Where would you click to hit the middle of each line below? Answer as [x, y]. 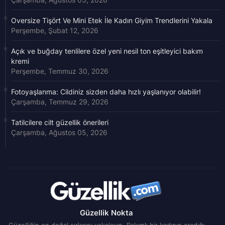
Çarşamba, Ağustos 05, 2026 [59, 132]
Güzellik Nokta [106, 212]
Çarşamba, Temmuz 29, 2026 [60, 101]
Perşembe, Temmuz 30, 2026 [60, 71]
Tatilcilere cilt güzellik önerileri [60, 122]
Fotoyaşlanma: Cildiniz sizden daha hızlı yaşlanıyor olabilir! [106, 91]
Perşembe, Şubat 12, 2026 [55, 30]
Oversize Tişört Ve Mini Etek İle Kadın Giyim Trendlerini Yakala [112, 20]
